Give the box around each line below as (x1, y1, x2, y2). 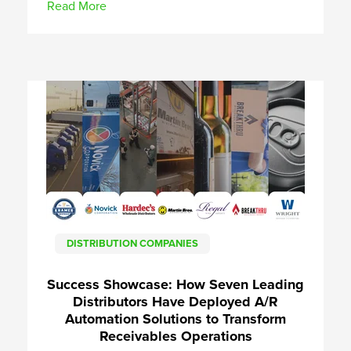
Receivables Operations (99, 327, 252, 345)
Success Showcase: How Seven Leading (47, 275, 304, 293)
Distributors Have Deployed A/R (73, 292, 278, 310)
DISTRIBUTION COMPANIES (67, 237, 198, 250)
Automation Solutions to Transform (65, 309, 286, 327)
